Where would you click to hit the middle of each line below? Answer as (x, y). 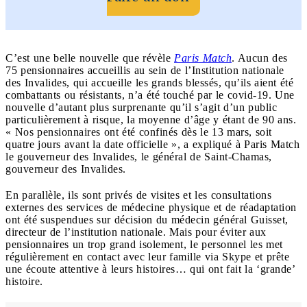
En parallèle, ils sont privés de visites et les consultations (138, 195)
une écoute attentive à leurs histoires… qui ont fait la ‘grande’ (150, 269)
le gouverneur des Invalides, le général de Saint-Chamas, (139, 156)
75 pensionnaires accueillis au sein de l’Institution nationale (145, 70)
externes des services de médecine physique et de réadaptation (151, 207)
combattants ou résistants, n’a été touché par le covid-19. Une (150, 95)
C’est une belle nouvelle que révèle (90, 58)
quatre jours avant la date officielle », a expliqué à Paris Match (152, 144)
